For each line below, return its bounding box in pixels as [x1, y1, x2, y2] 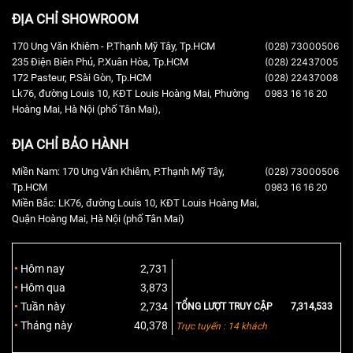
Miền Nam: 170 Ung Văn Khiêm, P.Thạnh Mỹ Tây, [12, 165, 225, 177]
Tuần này [20, 299, 65, 313]
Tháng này [20, 318, 72, 332]
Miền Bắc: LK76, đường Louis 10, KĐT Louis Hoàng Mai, [12, 196, 259, 209]
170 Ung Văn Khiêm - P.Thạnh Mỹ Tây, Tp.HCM [12, 39, 215, 52]
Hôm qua [20, 281, 65, 294]
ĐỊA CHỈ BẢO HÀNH [12, 136, 128, 152]
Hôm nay [20, 262, 65, 275]
